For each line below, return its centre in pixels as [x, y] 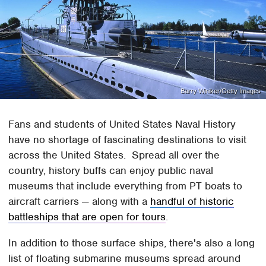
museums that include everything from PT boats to [126, 186]
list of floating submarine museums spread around [125, 258]
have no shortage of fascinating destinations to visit [128, 139]
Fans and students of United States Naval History [122, 124]
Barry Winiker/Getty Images [220, 91]
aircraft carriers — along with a [80, 201]
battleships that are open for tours [87, 216]
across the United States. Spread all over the [114, 155]
